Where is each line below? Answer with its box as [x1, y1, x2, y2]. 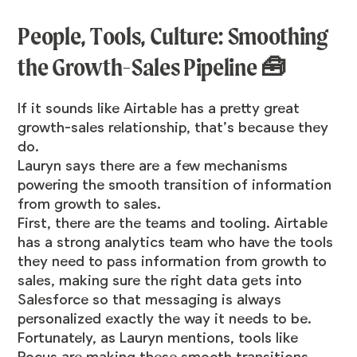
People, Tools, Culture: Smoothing [18, 22, 328, 52]
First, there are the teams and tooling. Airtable [18, 215, 328, 232]
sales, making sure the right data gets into [18, 273, 303, 289]
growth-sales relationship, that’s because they [18, 120, 329, 136]
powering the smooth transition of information [18, 177, 332, 194]
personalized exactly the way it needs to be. [18, 311, 312, 328]
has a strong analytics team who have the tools [18, 234, 334, 251]
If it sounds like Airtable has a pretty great [18, 100, 300, 117]
